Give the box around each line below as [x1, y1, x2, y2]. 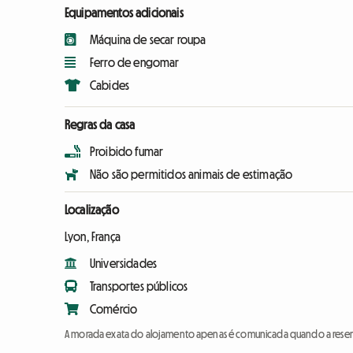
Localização [65, 203, 119, 217]
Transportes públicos [90, 280, 188, 293]
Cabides [90, 79, 130, 92]
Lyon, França [65, 230, 121, 243]
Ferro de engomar [90, 56, 180, 69]
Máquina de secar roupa [90, 33, 206, 46]
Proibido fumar [90, 145, 164, 158]
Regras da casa [65, 118, 136, 132]
